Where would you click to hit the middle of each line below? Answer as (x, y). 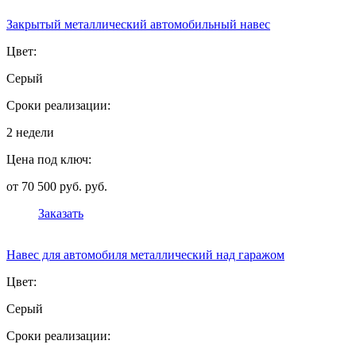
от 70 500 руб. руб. (57, 187)
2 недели (30, 133)
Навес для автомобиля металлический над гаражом (145, 255)
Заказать (61, 214)
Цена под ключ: (49, 160)
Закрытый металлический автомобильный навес (138, 25)
